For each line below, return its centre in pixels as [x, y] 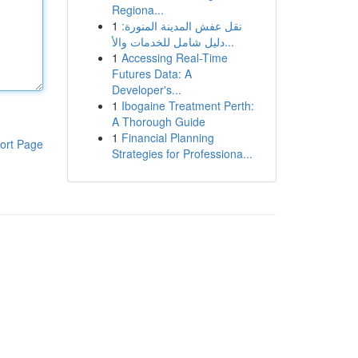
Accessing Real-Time [174, 58]
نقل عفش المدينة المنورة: [181, 26]
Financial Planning [167, 137]
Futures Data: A [151, 74]
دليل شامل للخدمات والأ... [229, 42]
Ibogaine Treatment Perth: [187, 105]
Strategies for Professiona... [182, 153]
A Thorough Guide [158, 121]
